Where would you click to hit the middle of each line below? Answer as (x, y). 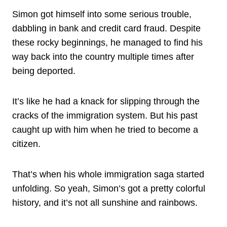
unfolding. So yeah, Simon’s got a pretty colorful (109, 188)
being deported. (44, 71)
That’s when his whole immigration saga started (108, 174)
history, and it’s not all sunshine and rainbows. (105, 202)
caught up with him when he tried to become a (105, 129)
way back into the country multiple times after (103, 56)
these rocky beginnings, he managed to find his (107, 42)
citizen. (26, 144)
